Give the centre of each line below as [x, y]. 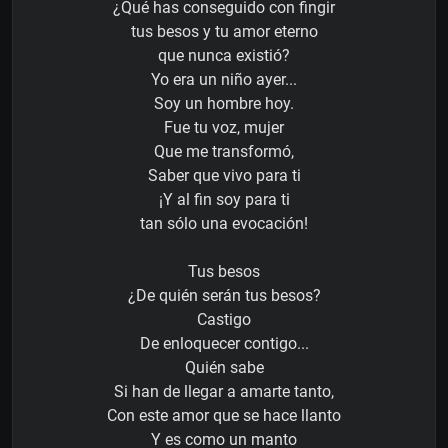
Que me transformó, [224, 152]
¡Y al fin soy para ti [224, 200]
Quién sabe [224, 368]
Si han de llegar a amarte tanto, [224, 392]
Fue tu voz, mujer [224, 128]
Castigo [224, 320]
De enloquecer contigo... [224, 344]
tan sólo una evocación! [224, 224]
